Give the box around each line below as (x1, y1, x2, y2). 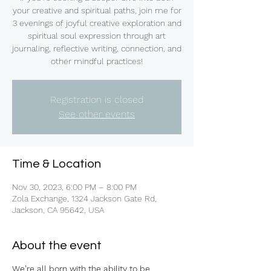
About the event (12, 240, 102, 252)
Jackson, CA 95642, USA (12, 205, 104, 215)
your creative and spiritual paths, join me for (12, 5, 181, 15)
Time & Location (12, 158, 101, 170)
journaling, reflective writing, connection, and (12, 44, 181, 53)
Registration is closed (50, 94, 143, 105)
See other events (59, 108, 135, 120)
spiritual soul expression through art (28, 31, 166, 41)
